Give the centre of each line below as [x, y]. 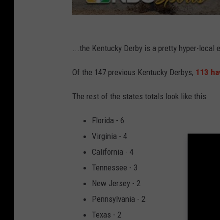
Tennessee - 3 [115, 168]
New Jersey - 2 [116, 183]
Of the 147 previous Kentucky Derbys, [134, 72]
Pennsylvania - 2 [119, 199]
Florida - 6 [108, 121]
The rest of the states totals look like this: [140, 96]
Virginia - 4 [110, 136]
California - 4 [113, 152]
